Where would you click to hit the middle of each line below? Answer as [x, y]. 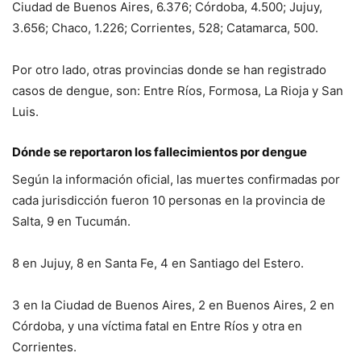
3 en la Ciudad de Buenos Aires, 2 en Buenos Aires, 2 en [173, 305]
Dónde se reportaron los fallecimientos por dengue [160, 152]
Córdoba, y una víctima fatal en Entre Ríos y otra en [157, 326]
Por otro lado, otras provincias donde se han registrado [169, 70]
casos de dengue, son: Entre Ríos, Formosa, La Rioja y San [178, 91]
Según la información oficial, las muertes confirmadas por [176, 180]
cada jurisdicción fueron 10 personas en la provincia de [169, 201]
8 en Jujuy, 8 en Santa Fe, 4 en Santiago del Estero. [158, 263]
